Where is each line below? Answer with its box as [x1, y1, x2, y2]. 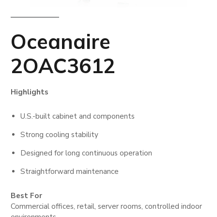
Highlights [11, 87, 49, 97]
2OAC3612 [11, 52, 116, 78]
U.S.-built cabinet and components [20, 111, 135, 121]
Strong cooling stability [20, 129, 99, 139]
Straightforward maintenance [20, 166, 119, 176]
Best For [11, 190, 43, 201]
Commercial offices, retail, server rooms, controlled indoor [11, 201, 202, 211]
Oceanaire [11, 28, 111, 54]
